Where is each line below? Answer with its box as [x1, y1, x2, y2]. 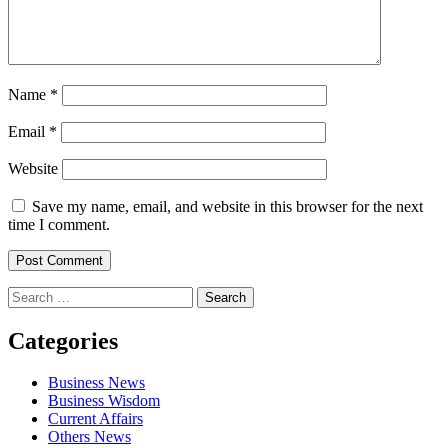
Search [7, 285, 50, 303]
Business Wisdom [48, 392, 160, 410]
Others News [48, 428, 131, 446]
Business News [48, 374, 145, 392]
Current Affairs [48, 410, 143, 428]
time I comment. [8, 215, 110, 233]
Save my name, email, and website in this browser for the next [32, 197, 423, 215]
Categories [8, 327, 118, 354]
